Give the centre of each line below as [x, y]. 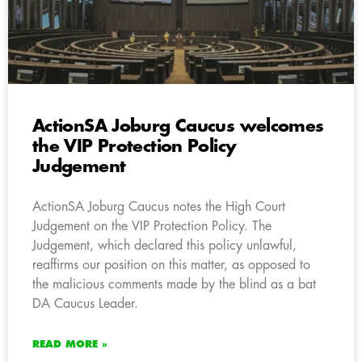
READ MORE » [70, 344]
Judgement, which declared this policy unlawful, [164, 245]
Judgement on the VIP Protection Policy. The [152, 226]
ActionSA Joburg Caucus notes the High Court [159, 206]
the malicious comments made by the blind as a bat [174, 284]
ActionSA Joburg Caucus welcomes [178, 126]
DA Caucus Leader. [85, 303]
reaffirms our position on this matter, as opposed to [171, 265]
